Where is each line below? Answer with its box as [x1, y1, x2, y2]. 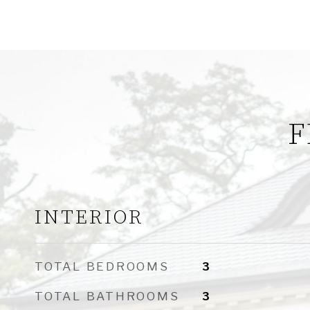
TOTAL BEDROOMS [35, 259, 170, 273]
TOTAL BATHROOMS [35, 289, 180, 303]
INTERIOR [35, 205, 144, 230]
